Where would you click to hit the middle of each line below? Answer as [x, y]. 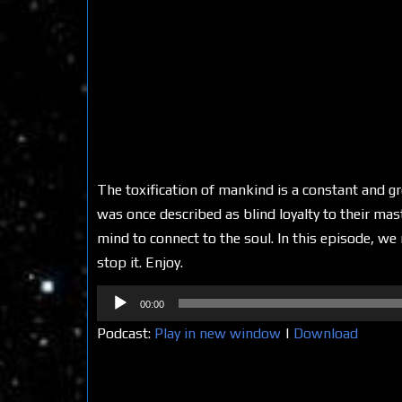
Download [326, 334]
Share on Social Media [184, 386]
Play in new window [218, 334]
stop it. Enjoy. [140, 263]
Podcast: [126, 334]
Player [115, 321]
